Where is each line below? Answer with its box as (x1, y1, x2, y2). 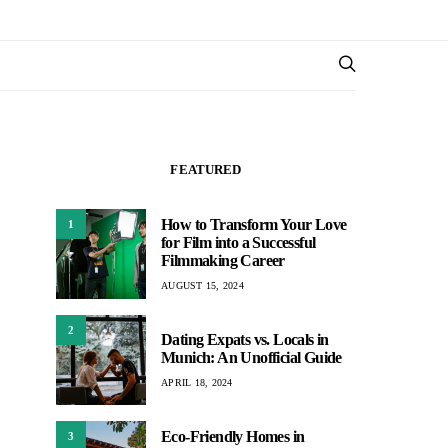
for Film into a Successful (161, 233, 316, 251)
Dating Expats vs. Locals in (161, 330, 329, 348)
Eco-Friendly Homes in (161, 427, 305, 445)
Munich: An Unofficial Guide (161, 348, 342, 366)
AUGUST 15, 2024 (161, 279, 244, 291)
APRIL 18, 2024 (161, 376, 233, 388)
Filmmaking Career (161, 251, 285, 269)
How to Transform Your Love (161, 215, 347, 233)
